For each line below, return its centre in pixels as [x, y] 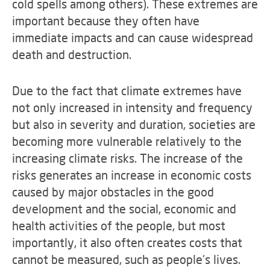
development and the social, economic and [124, 209]
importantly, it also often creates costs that [127, 242]
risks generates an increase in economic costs [132, 175]
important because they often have [106, 20]
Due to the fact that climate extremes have [127, 90]
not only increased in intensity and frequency [132, 107]
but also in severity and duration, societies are [134, 124]
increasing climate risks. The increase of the [127, 158]
